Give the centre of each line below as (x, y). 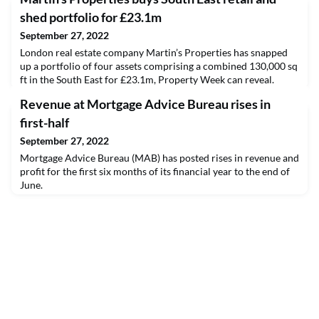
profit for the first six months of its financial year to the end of (155, 171)
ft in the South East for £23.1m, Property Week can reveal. (147, 79)
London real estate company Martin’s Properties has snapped (154, 52)
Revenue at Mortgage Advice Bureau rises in (145, 104)
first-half (45, 122)
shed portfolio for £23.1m (91, 17)
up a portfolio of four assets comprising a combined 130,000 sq (159, 66)
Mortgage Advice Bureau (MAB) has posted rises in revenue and (159, 157)
